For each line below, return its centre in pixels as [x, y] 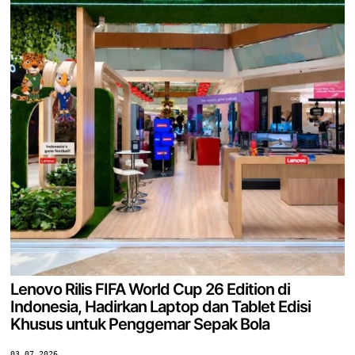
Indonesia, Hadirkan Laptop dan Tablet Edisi [161, 307]
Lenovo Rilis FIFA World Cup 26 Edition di [151, 290]
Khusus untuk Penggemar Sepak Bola [140, 324]
